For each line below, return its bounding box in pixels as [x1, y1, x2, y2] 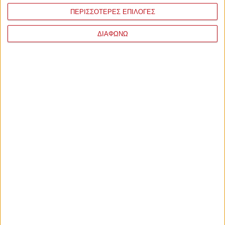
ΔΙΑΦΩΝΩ [97, 30, 128, 38]
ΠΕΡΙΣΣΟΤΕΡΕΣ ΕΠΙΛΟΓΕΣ [70, 8, 155, 16]
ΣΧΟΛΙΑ [8, 62, 39, 73]
